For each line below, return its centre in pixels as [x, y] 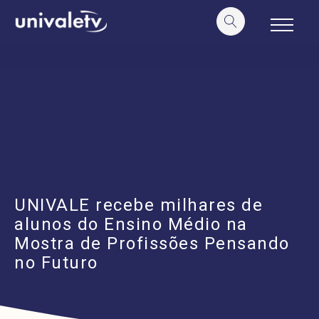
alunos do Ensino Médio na [131, 224]
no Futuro [56, 263]
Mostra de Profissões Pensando [152, 244]
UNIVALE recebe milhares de [138, 205]
